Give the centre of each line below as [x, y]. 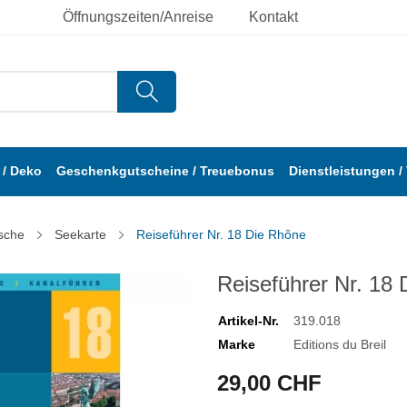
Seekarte [80, 235]
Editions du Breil [340, 345]
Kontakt [273, 17]
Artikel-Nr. [248, 321]
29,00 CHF [269, 383]
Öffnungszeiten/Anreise [138, 17]
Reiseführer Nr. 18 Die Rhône [221, 235]
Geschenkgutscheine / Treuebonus [165, 171]
